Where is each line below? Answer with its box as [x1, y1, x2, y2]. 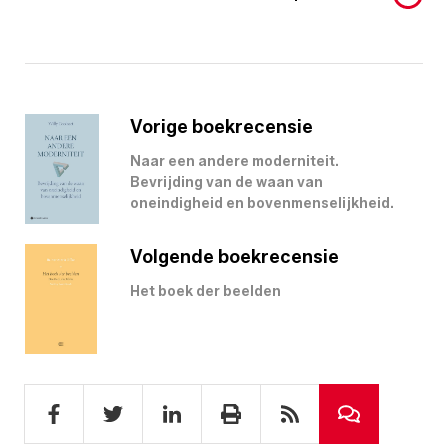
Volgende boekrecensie [130, 245, 339, 268]
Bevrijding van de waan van [130, 173, 323, 191]
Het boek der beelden [130, 282, 281, 300]
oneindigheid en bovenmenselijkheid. [130, 194, 394, 212]
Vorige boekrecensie [130, 115, 313, 138]
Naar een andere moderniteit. [130, 152, 339, 170]
